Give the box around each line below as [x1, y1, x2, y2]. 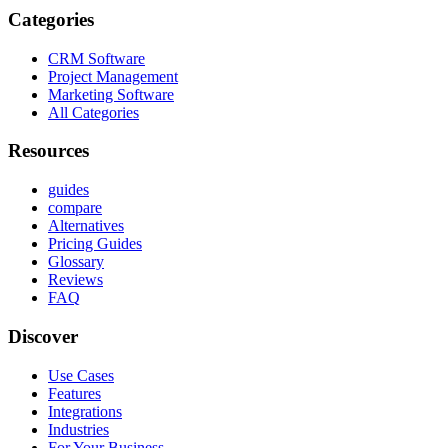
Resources [8, 140, 89, 162]
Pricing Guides [48, 235, 142, 253]
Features [48, 384, 101, 402]
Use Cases [48, 366, 114, 384]
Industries [48, 420, 109, 438]
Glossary [48, 253, 104, 271]
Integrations [48, 402, 122, 420]
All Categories [48, 103, 139, 121]
